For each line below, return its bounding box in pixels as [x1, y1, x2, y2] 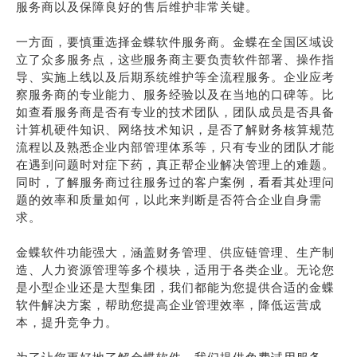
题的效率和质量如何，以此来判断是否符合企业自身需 [16, 192, 322, 207]
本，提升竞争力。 [16, 315, 118, 330]
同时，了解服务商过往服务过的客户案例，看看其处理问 [16, 175, 335, 190]
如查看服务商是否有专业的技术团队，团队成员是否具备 [16, 104, 335, 120]
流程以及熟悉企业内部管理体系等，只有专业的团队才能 [16, 139, 335, 155]
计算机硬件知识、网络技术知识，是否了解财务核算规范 [16, 122, 335, 137]
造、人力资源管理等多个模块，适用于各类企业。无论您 [16, 262, 335, 277]
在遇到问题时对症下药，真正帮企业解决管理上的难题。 [16, 157, 335, 172]
